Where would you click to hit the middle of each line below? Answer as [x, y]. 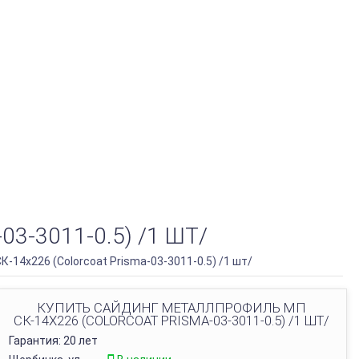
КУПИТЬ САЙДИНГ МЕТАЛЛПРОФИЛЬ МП [171, 308]
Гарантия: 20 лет [53, 341]
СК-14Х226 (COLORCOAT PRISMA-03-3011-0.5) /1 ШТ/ [171, 321]
